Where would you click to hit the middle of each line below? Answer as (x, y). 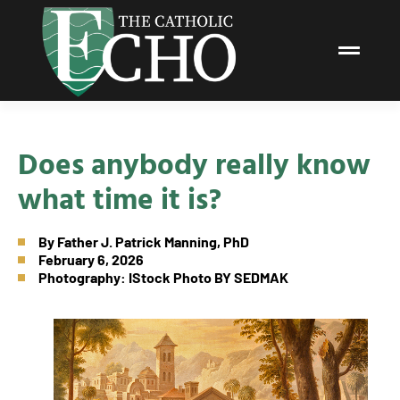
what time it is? (120, 197)
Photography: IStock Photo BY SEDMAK (163, 277)
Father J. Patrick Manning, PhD (153, 241)
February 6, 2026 (91, 259)
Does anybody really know (194, 162)
